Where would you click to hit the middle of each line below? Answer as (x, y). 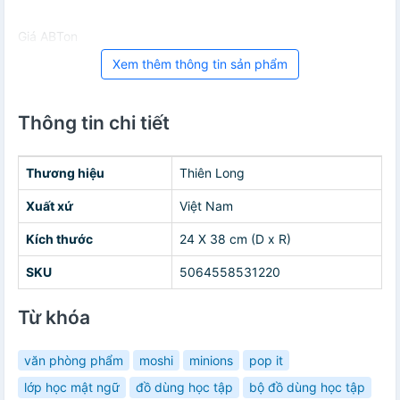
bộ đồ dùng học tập (307, 387)
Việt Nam (206, 205)
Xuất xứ (50, 205)
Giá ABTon (48, 36)
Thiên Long (212, 172)
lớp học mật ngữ (72, 387)
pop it (266, 360)
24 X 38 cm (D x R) (235, 238)
